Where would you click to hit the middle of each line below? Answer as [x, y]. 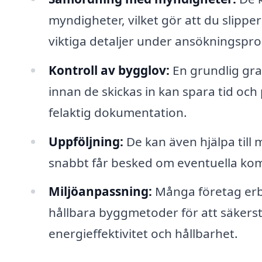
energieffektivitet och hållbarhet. [143, 234]
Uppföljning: [86, 141]
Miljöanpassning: [100, 192]
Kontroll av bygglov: [109, 70]
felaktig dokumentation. [118, 112]
